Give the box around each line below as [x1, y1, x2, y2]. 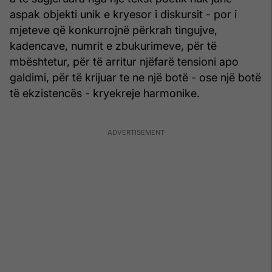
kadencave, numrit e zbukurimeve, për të [10, 39, 217, 52]
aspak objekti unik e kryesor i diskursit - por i [10, 7, 237, 21]
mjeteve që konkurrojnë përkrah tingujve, [10, 23, 217, 36]
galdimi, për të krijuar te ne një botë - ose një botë [10, 70, 261, 84]
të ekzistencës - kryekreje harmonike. [10, 86, 200, 100]
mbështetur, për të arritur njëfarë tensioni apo [10, 55, 239, 68]
